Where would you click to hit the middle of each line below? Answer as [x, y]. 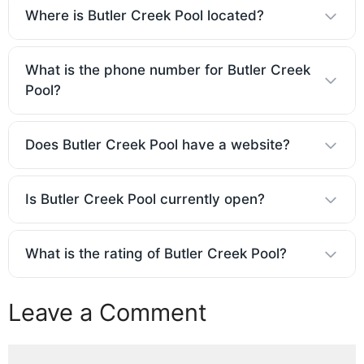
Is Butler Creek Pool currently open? [145, 199]
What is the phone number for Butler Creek [168, 70]
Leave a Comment [108, 312]
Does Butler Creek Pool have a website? [158, 145]
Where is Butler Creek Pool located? [145, 16]
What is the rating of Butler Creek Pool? [156, 254]
